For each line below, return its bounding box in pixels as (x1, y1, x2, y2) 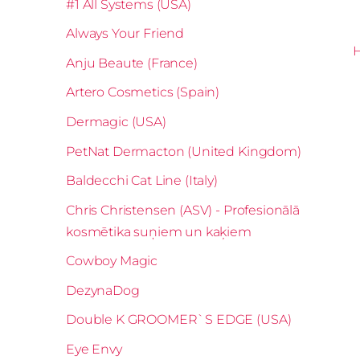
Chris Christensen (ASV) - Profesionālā (66, 202, 300, 218)
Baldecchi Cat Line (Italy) (66, 173, 218, 189)
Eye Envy (66, 342, 122, 358)
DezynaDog (66, 282, 140, 298)
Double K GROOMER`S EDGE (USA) (66, 312, 292, 328)
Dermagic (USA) (66, 113, 166, 129)
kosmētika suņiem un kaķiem (66, 223, 252, 239)
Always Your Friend (66, 26, 185, 42)
